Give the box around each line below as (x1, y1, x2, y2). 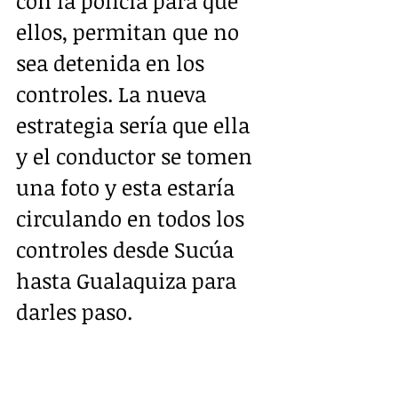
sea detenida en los (16, 47, 210, 77)
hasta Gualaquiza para (16, 265, 242, 295)
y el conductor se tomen (16, 140, 258, 171)
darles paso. (16, 296, 132, 326)
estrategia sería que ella (16, 109, 255, 139)
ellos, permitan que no (16, 16, 244, 46)
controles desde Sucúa (16, 234, 239, 264)
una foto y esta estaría (16, 171, 240, 202)
